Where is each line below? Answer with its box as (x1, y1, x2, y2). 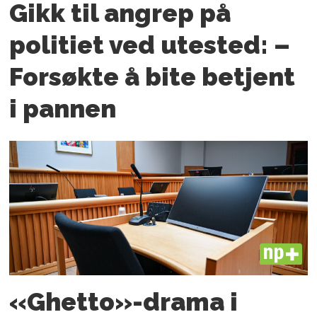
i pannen (9, 93, 117, 123)
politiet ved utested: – (9, 30, 291, 59)
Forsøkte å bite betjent (9, 62, 296, 91)
